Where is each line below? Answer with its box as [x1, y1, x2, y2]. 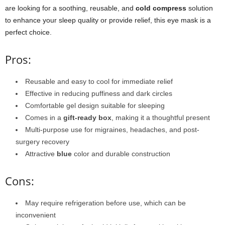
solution [186, 4, 213, 13]
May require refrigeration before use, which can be [25, 199, 186, 207]
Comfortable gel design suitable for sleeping [25, 101, 165, 110]
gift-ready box [63, 114, 111, 122]
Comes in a [25, 114, 63, 122]
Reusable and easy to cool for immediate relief [25, 77, 173, 86]
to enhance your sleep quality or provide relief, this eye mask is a [5, 16, 211, 25]
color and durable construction [72, 150, 170, 158]
